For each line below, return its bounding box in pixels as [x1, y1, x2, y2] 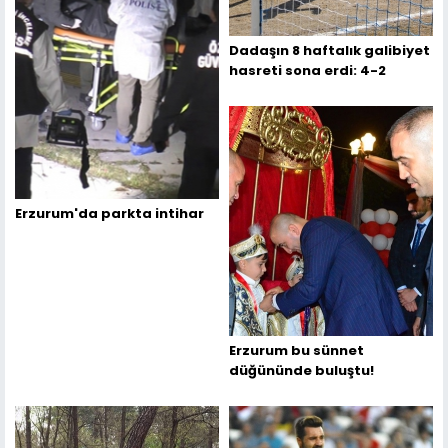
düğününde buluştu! [229, 361, 374, 381]
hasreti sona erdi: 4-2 [229, 61, 386, 81]
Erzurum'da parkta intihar [15, 204, 204, 224]
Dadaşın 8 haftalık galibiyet [229, 41, 430, 61]
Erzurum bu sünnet [229, 341, 364, 361]
